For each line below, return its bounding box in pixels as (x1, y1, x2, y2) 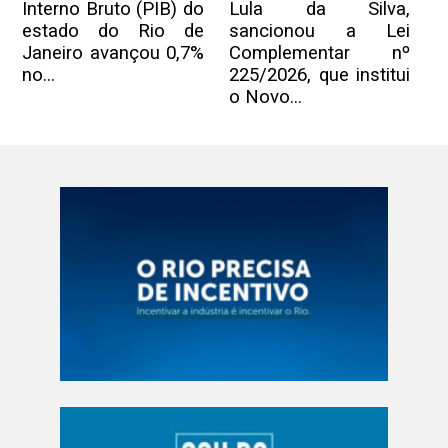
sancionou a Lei (228, 20, 411, 43)
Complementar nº (228, 42, 411, 65)
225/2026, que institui (228, 64, 411, 87)
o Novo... (228, 86, 302, 109)
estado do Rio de (22, 20, 204, 43)
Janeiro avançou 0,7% (22, 42, 204, 65)
